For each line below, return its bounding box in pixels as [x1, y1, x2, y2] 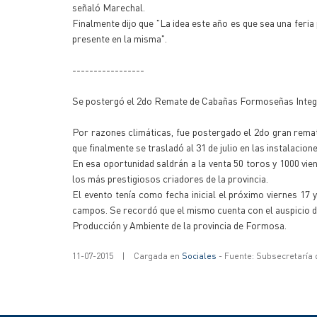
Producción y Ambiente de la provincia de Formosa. [72, 219, 287, 231]
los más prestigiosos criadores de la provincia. [72, 172, 268, 185]
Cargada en [134, 250, 182, 261]
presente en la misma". [72, 32, 167, 45]
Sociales [182, 250, 217, 261]
